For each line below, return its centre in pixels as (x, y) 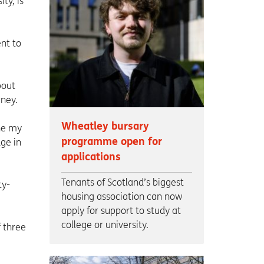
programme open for (111, 142)
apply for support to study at (121, 211)
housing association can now (122, 197)
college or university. (105, 225)
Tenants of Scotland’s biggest (122, 183)
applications (91, 157)
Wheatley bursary (105, 127)
